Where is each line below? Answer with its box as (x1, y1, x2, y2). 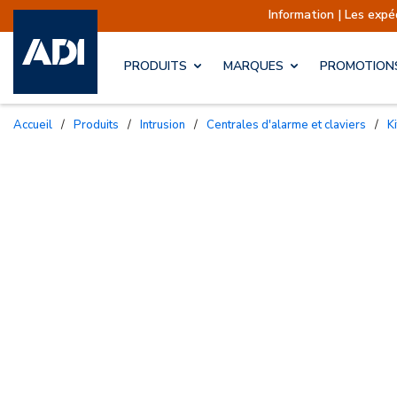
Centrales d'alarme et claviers (214, 116, 366, 133)
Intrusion (143, 116, 185, 133)
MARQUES (223, 58, 284, 75)
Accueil (22, 116, 52, 133)
